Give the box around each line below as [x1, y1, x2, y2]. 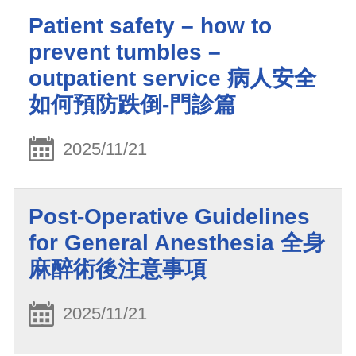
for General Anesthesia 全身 [29, 230, 325, 256]
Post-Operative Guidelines [29, 204, 310, 230]
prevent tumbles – [29, 39, 221, 64]
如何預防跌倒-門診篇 [29, 91, 236, 117]
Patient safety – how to [29, 13, 272, 38]
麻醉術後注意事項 [29, 257, 207, 282]
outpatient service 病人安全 [29, 65, 316, 91]
